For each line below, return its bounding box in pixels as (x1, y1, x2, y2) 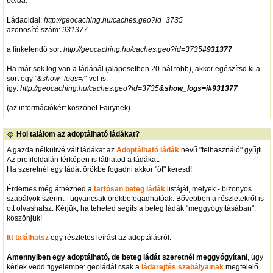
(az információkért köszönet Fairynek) (6, 103, 130, 112)
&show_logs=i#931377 (158, 83, 238, 93)
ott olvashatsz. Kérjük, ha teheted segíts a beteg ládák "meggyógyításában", (6, 204, 256, 213)
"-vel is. (83, 74, 108, 83)
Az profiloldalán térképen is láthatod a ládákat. (6, 155, 160, 164)
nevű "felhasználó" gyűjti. (179, 145, 264, 154)
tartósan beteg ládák (93, 184, 165, 193)
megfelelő (223, 262, 258, 271)
